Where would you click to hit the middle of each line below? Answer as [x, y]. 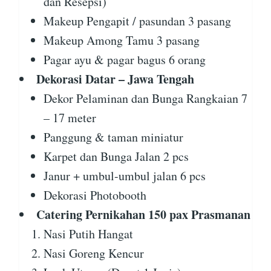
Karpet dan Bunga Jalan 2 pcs [116, 157]
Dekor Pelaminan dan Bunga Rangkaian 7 [145, 99]
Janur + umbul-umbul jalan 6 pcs [125, 176]
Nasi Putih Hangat [88, 234]
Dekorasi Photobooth [95, 195]
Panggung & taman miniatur [113, 137]
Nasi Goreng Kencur [94, 253]
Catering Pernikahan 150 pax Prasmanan [143, 215]
